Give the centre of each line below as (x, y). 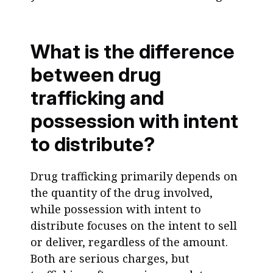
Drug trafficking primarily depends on (134, 176)
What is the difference (133, 51)
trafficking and (97, 98)
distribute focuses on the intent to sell (134, 225)
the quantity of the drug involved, (122, 193)
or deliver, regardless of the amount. (129, 242)
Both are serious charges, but (110, 258)
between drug (96, 75)
